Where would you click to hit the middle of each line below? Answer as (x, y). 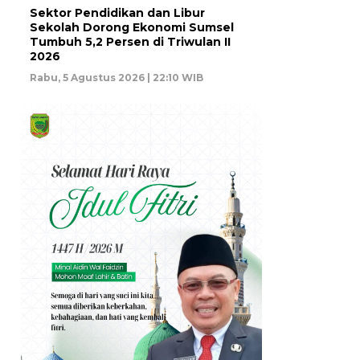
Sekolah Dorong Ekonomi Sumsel (132, 28)
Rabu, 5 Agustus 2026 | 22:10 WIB (117, 78)
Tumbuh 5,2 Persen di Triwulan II (130, 42)
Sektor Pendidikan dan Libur (117, 13)
